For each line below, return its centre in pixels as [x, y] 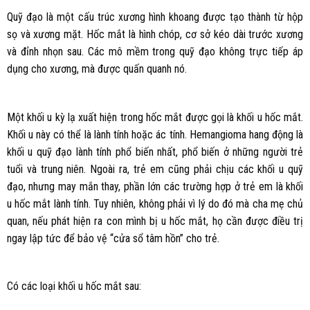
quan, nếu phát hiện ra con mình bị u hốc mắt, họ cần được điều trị [155, 221]
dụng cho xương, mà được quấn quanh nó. [97, 69]
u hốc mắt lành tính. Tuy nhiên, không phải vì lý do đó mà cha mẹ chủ [155, 203]
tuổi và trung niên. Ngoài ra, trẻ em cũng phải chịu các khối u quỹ [155, 169]
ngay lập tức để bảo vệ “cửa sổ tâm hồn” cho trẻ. [113, 238]
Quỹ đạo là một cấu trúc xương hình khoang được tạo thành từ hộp [155, 17]
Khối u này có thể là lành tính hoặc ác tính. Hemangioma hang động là [155, 134]
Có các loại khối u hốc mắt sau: [74, 286]
